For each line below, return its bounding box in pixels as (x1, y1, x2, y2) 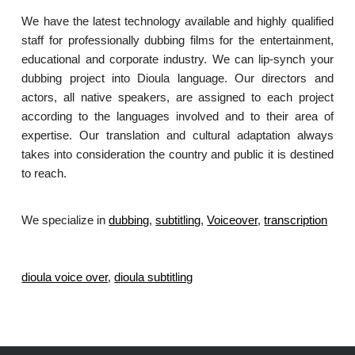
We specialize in (21, 213, 109, 227)
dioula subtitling (114, 270, 193, 284)
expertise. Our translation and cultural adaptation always (21, 128, 334, 143)
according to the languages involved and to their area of (21, 109, 334, 124)
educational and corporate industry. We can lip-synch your (21, 52, 334, 67)
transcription (264, 213, 328, 227)
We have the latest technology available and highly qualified (21, 14, 334, 29)
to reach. (21, 166, 67, 181)
